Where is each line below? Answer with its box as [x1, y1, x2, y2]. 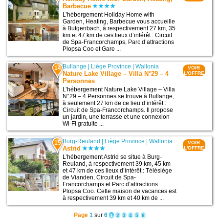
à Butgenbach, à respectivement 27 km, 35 [63, 25, 176, 32]
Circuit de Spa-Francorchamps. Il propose [63, 107, 174, 114]
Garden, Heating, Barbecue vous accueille [63, 18, 175, 25]
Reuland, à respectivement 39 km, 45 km [63, 160, 171, 168]
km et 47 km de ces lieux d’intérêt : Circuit [63, 32, 173, 39]
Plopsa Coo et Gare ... [63, 45, 121, 53]
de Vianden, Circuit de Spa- [63, 174, 136, 181]
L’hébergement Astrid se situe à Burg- [63, 153, 162, 161]
